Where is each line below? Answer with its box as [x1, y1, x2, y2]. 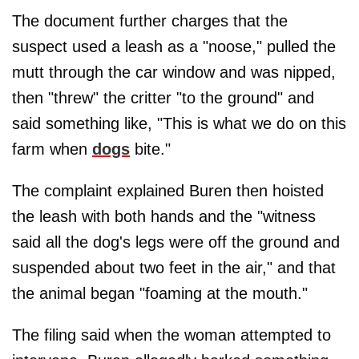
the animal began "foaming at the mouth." [12, 284, 308, 303]
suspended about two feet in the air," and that [12, 259, 336, 277]
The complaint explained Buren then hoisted [12, 182, 324, 200]
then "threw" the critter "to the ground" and [12, 89, 314, 107]
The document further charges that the [12, 12, 288, 30]
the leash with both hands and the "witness [12, 208, 316, 226]
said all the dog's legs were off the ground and [12, 233, 340, 252]
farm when [12, 140, 92, 159]
